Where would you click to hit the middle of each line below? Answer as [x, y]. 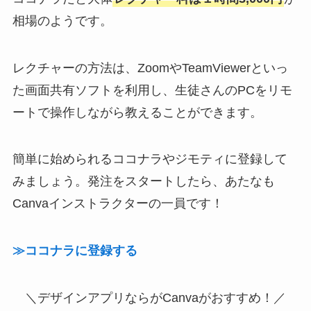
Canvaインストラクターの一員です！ [118, 204]
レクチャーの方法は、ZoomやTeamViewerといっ [150, 68]
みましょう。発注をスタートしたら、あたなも [143, 182]
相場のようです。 [62, 20]
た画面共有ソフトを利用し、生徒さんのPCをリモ [152, 90]
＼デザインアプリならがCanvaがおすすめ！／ [155, 298]
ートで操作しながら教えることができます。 [137, 112]
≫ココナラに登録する [75, 251]
